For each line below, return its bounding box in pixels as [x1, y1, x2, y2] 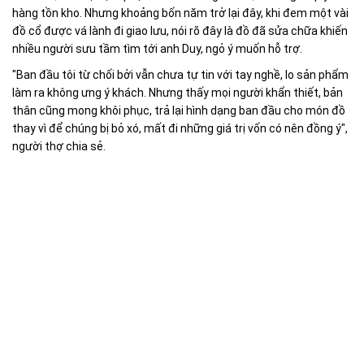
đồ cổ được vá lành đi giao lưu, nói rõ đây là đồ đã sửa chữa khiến [12, 24, 348, 38]
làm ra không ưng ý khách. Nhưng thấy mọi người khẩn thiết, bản [12, 86, 343, 100]
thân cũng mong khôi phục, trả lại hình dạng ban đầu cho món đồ [12, 104, 345, 118]
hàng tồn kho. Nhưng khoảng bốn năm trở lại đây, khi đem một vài [12, 6, 349, 20]
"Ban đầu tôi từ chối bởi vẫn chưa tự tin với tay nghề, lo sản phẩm [12, 68, 349, 82]
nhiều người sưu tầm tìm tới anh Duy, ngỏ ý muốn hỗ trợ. [12, 42, 302, 56]
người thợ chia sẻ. [12, 140, 106, 154]
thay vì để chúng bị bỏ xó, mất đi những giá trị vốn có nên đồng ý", [12, 122, 348, 136]
